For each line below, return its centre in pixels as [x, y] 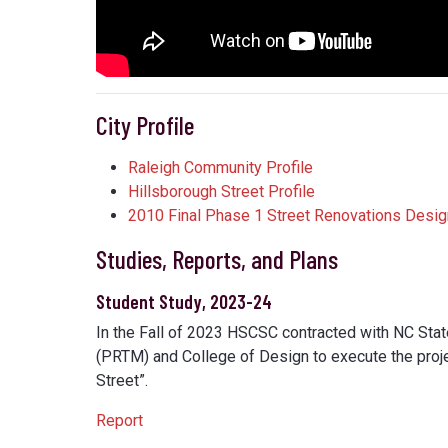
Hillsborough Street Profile [221, 192]
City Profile [145, 125]
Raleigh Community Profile [220, 168]
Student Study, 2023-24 [184, 302]
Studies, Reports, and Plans [217, 259]
